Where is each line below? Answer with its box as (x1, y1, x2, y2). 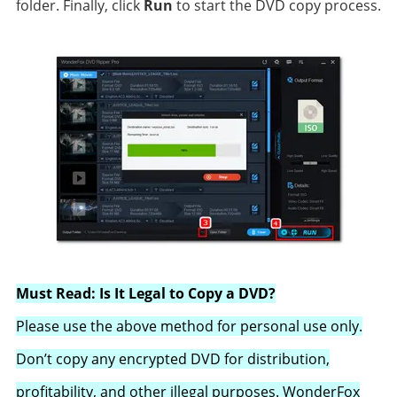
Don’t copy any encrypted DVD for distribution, (15, 349, 330, 369)
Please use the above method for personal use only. (15, 316, 362, 336)
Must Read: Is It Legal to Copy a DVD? (15, 284, 276, 303)
